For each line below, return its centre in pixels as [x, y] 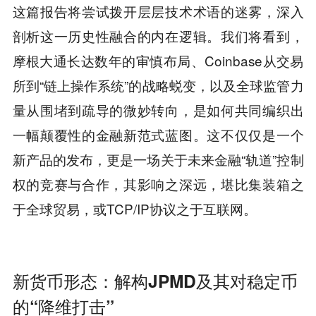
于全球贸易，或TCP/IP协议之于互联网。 [134, 208]
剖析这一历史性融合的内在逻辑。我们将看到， [158, 35]
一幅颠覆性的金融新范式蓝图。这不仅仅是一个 [158, 134]
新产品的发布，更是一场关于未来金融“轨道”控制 [158, 159]
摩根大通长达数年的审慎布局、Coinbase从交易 [158, 60]
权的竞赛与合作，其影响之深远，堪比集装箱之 [158, 183]
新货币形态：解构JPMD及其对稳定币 [155, 280]
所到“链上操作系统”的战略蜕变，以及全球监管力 [158, 85]
